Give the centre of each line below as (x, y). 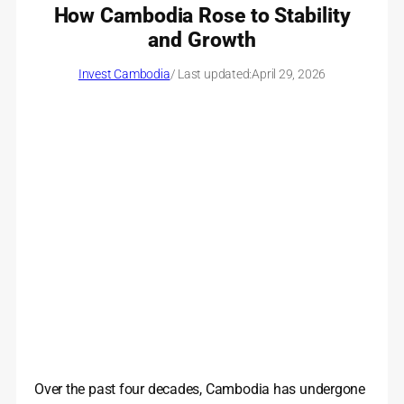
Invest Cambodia (124, 73)
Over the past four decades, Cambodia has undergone (200, 389)
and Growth (202, 39)
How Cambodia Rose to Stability (202, 15)
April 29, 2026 (289, 73)
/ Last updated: (211, 73)
